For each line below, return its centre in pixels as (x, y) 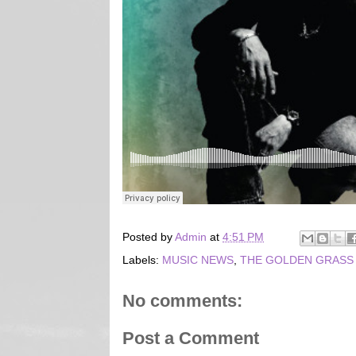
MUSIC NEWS (198, 259)
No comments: (182, 300)
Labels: (142, 259)
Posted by (149, 236)
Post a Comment (191, 338)
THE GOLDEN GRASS (297, 259)
